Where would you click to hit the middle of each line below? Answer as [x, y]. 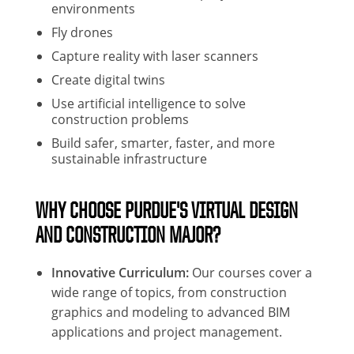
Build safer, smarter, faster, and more [163, 143]
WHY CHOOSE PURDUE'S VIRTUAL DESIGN [167, 210]
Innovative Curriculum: [120, 272]
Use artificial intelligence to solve [149, 103]
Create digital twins [108, 79]
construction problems [120, 119]
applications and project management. [168, 331]
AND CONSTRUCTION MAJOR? [130, 234]
